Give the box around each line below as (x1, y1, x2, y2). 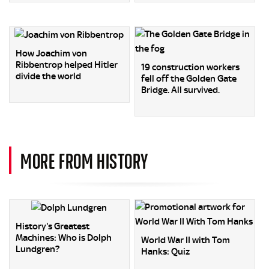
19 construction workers (141, 61, 240, 73)
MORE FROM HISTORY (20, 146, 148, 174)
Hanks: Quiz (141, 246, 190, 257)
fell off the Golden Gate (141, 73, 237, 84)
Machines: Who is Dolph (16, 232, 112, 243)
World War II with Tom (141, 234, 231, 246)
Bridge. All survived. (141, 84, 220, 95)
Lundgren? (16, 243, 59, 255)
